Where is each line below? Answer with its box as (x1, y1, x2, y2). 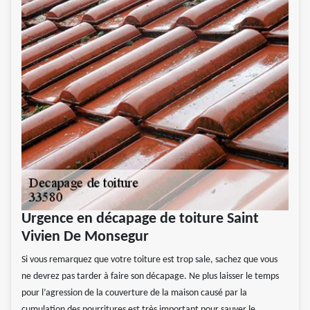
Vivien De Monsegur (21, 229, 149, 246)
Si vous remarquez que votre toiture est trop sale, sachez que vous (21, 255, 277, 266)
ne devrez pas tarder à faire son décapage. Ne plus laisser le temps (21, 271, 279, 282)
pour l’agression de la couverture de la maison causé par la (21, 288, 247, 299)
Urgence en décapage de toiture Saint (21, 211, 259, 228)
